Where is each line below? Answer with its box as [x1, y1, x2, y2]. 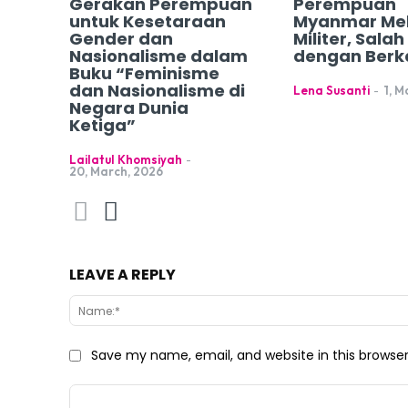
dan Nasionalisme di [69, 79, 245, 103]
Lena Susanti [293, 83, 371, 98]
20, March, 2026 [69, 164, 163, 179]
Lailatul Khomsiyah [69, 152, 182, 168]
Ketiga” [69, 114, 136, 138]
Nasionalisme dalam [69, 45, 248, 68]
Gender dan [69, 27, 173, 51]
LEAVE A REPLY [69, 264, 176, 286]
